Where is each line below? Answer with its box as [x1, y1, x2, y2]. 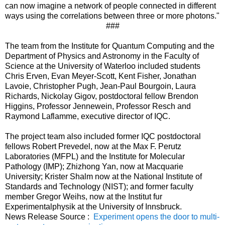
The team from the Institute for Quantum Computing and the [5, 41, 214, 50]
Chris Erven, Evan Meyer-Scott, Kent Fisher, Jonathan [5, 71, 196, 80]
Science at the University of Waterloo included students [5, 61, 200, 70]
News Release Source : [5, 212, 93, 221]
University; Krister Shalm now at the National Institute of [5, 172, 202, 181]
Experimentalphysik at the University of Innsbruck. [5, 202, 182, 211]
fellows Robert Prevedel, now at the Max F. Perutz [5, 142, 181, 151]
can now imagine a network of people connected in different [5, 1, 216, 10]
